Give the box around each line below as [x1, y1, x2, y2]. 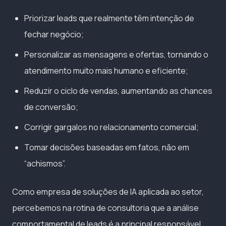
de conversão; [24, 101, 78, 112]
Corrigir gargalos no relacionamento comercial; [24, 121, 199, 133]
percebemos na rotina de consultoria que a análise [12, 202, 199, 213]
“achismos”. [24, 157, 66, 169]
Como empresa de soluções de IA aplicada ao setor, [12, 186, 204, 197]
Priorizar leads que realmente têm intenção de [24, 12, 194, 24]
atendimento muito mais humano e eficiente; [24, 65, 188, 76]
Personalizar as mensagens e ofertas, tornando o [24, 48, 208, 60]
